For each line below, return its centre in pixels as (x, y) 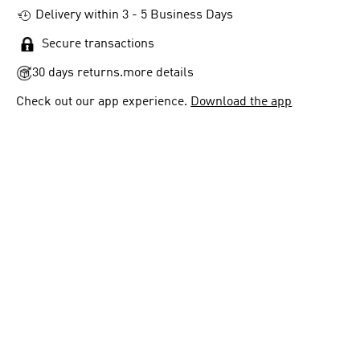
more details (159, 73)
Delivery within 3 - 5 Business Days (135, 15)
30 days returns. (78, 73)
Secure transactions (95, 44)
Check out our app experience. (104, 102)
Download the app (241, 102)
